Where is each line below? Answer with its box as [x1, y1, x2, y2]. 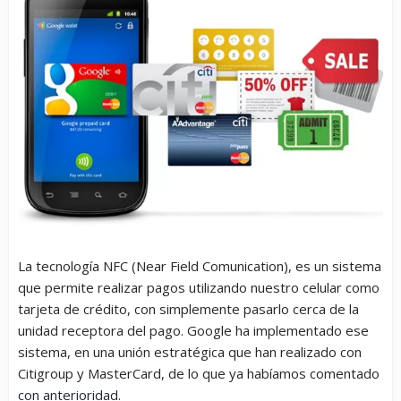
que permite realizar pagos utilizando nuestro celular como [18, 278, 380, 297]
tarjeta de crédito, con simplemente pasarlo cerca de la [18, 300, 359, 319]
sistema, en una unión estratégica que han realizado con [18, 343, 362, 362]
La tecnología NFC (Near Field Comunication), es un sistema [18, 257, 381, 276]
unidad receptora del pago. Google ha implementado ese [18, 321, 369, 340]
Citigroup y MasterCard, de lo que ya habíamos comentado [18, 364, 380, 383]
